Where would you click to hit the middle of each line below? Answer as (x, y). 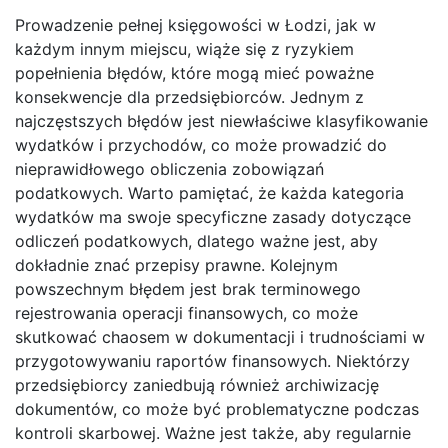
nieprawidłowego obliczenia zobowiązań (169, 169)
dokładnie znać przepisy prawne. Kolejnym (176, 265)
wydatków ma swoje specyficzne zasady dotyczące (213, 217)
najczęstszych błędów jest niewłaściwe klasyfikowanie (221, 121)
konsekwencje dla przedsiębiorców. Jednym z (189, 97)
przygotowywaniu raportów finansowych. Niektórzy (212, 361)
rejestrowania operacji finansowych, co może (186, 313)
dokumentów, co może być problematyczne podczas (217, 409)
